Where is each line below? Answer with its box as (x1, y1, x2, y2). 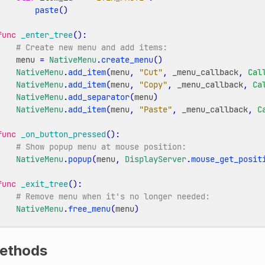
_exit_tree (20, 178, 68, 189)
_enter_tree (20, 29, 73, 40)
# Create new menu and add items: (15, 41, 167, 53)
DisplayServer (124, 153, 186, 164)
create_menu (101, 54, 153, 65)
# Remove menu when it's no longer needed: (15, 190, 210, 202)
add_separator (67, 91, 130, 102)
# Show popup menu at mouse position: (15, 141, 186, 152)
